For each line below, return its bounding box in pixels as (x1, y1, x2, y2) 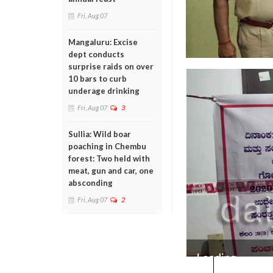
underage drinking (68, 86, 140, 96)
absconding (68, 178, 113, 188)
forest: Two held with (68, 154, 150, 163)
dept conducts (68, 49, 124, 59)
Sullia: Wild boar (68, 129, 131, 139)
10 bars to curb (68, 74, 127, 83)
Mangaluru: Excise (68, 37, 138, 47)
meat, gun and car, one (68, 166, 154, 175)
